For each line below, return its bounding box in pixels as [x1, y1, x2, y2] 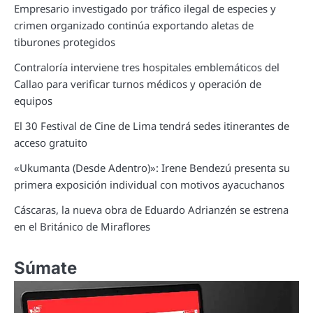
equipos [14, 94, 52, 108]
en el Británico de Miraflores [14, 219, 150, 234]
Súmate [14, 258, 77, 279]
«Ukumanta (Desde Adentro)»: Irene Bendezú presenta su [14, 161, 290, 175]
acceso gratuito [14, 136, 87, 150]
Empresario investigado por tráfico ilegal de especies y [14, 1, 276, 16]
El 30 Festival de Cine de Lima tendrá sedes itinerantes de [14, 119, 289, 133]
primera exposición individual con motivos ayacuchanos [14, 177, 284, 192]
